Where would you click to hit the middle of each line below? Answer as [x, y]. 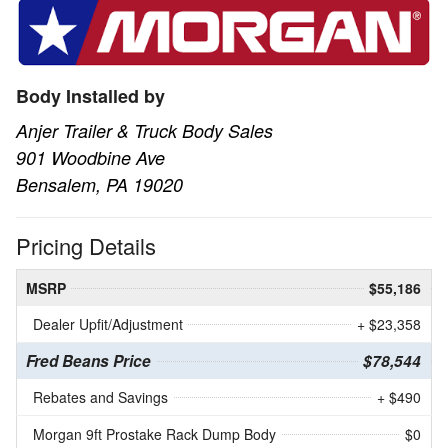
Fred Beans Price [88, 360]
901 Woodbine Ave [90, 157]
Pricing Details [86, 245]
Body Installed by [90, 95]
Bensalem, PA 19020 [99, 184]
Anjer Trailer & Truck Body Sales [144, 130]
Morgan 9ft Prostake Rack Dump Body [154, 433]
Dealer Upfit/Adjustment [108, 323]
